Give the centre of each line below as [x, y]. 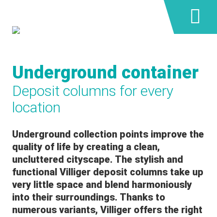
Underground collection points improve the [108, 134]
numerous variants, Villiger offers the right [107, 210]
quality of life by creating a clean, [86, 147]
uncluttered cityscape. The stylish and [98, 159]
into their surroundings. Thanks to [89, 197]
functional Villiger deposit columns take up [108, 172]
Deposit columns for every [93, 91]
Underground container [105, 73]
